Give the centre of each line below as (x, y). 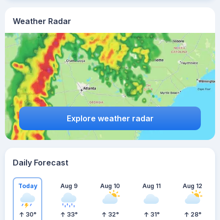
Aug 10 (110, 186)
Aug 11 (151, 186)
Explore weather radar (110, 118)
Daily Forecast (41, 163)
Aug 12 (192, 186)
